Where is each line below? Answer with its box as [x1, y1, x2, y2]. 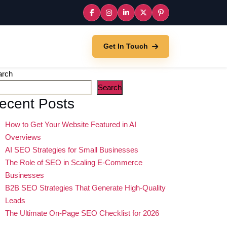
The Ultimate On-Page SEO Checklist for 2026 [5, 209, 159, 218]
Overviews [5, 133, 41, 142]
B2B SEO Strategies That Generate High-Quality [5, 183, 166, 193]
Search [98, 83, 122, 92]
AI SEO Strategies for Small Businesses [5, 145, 138, 155]
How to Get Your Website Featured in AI [5, 120, 136, 129]
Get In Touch [103, 42, 148, 51]
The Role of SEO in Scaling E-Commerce [5, 158, 142, 167]
